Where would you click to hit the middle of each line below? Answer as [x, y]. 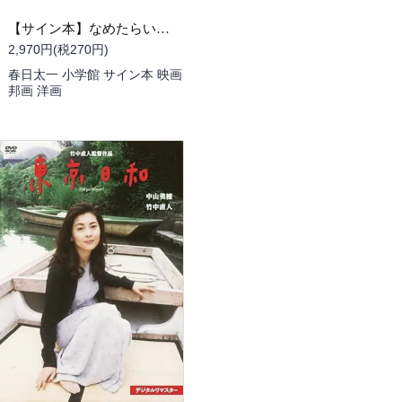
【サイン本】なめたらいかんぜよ [163, 28]
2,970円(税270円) [58, 49]
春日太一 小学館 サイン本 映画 [95, 74]
